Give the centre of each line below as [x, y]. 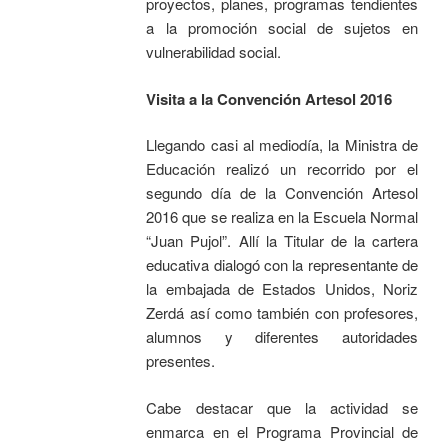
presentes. [181, 361]
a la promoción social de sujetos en [282, 28]
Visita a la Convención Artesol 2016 [269, 98]
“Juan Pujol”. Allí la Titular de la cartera [282, 241]
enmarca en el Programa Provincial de [282, 431]
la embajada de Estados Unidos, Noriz [282, 289]
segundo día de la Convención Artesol [282, 193]
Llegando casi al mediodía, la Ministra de [282, 145]
